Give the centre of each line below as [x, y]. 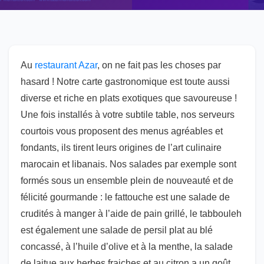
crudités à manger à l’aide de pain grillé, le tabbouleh [131, 214]
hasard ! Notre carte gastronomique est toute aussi [125, 82]
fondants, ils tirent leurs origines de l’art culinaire [121, 148]
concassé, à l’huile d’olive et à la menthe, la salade [127, 247]
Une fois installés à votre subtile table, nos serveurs [128, 115]
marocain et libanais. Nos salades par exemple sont [128, 164]
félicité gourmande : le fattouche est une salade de [125, 197]
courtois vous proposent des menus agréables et [122, 131]
